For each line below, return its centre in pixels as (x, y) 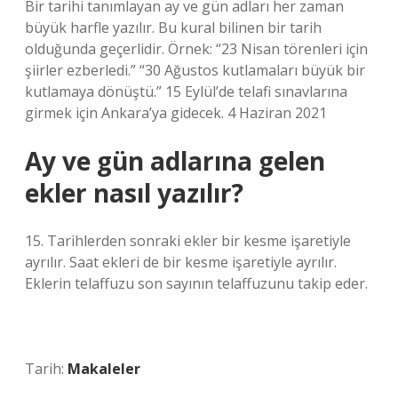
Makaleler (104, 369)
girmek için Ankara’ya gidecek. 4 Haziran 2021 (176, 113)
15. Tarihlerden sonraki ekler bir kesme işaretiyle (188, 241)
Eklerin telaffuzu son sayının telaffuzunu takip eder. (196, 283)
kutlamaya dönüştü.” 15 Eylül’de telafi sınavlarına (186, 92)
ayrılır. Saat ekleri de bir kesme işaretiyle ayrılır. (181, 262)
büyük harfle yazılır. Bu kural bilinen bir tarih (173, 28)
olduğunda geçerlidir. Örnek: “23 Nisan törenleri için (196, 49)
